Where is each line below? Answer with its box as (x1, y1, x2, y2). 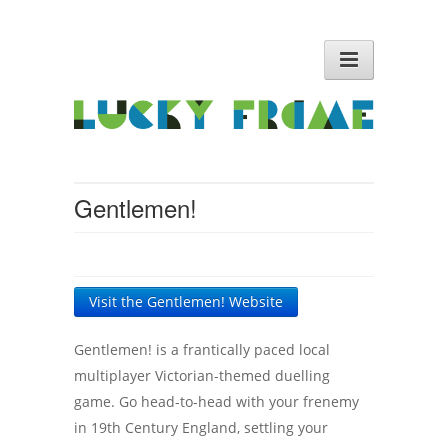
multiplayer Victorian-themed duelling (74, 366, 330, 386)
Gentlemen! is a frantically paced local (74, 340, 330, 360)
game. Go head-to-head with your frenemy (74, 392, 359, 412)
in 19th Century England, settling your (74, 418, 328, 438)
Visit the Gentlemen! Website (89, 292, 283, 312)
